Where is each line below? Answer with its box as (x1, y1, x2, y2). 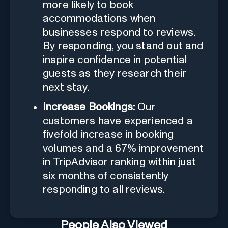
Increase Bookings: (43, 101, 135, 112)
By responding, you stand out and (43, 40, 204, 51)
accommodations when (43, 13, 156, 24)
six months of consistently (43, 170, 169, 181)
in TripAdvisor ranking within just (43, 156, 196, 167)
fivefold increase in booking (43, 129, 174, 140)
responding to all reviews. (43, 184, 165, 195)
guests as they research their (43, 68, 186, 79)
